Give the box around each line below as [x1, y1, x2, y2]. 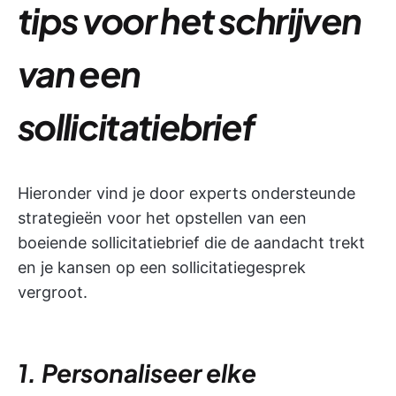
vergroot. [18, 282, 88, 301]
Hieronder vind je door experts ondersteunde [18, 183, 355, 202]
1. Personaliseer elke [18, 356, 256, 388]
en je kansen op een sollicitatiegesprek [18, 257, 306, 277]
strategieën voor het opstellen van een [18, 208, 307, 227]
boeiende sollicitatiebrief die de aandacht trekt [18, 232, 365, 252]
